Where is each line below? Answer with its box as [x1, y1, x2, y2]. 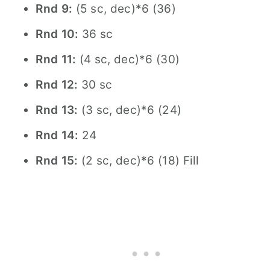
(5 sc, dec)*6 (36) [72, 2, 176, 16]
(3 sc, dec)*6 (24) [78, 103, 182, 117]
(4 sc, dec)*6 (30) [76, 52, 180, 66]
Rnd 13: [36, 103, 78, 117]
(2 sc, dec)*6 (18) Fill [78, 154, 199, 168]
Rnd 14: [36, 128, 79, 142]
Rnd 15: [36, 154, 78, 168]
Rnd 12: [36, 78, 78, 92]
